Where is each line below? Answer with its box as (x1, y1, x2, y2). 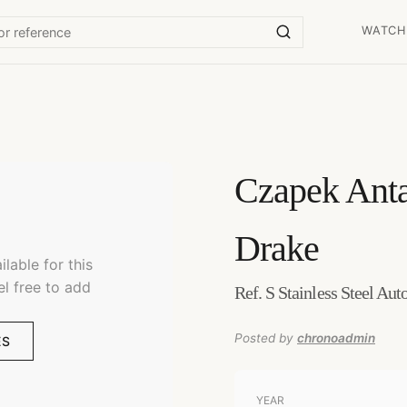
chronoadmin (297, 331, 375, 345)
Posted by (234, 331, 293, 345)
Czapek (234, 170, 340, 211)
